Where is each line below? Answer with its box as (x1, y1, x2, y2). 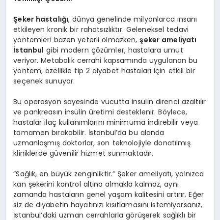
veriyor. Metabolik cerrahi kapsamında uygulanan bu (13, 55, 198, 65)
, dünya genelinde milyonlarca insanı (68, 14, 197, 24)
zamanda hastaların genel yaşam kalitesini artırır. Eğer (13, 189, 204, 199)
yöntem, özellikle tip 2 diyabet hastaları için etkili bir (13, 65, 195, 76)
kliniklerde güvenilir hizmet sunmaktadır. (13, 148, 154, 158)
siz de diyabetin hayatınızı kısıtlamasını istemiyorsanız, (13, 199, 203, 210)
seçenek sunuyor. (13, 76, 75, 86)
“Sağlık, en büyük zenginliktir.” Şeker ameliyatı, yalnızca (13, 168, 204, 179)
